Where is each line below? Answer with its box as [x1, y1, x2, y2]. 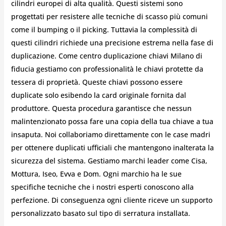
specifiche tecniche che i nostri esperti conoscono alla [11, 182, 194, 192]
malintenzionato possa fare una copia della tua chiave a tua [11, 117, 213, 127]
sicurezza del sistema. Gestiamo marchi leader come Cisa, [11, 156, 207, 166]
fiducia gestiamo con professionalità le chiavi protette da [11, 64, 203, 74]
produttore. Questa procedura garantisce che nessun [11, 103, 192, 114]
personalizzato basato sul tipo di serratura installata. [11, 208, 190, 218]
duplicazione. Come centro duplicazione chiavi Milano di [11, 51, 202, 61]
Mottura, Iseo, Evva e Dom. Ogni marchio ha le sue [11, 169, 182, 179]
